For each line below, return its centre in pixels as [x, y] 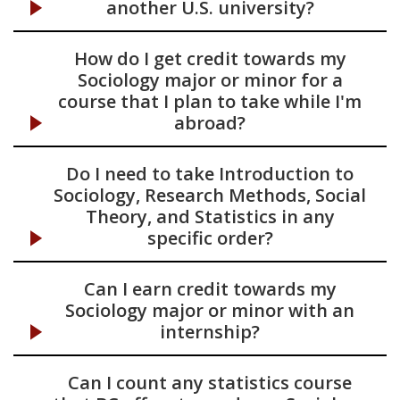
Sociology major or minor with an [210, 310]
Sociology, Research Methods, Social [210, 195]
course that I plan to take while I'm [210, 101]
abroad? [210, 123]
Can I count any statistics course [210, 383]
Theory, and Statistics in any [210, 217]
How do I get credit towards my [210, 58]
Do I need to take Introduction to [210, 174]
